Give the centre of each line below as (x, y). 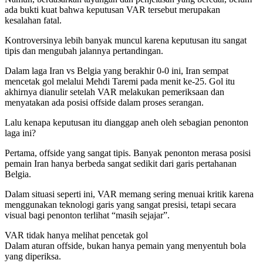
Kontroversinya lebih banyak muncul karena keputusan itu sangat (126, 41)
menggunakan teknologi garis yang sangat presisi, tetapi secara (120, 205)
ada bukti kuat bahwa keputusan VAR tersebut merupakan (112, 10)
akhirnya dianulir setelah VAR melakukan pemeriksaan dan (114, 92)
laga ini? (20, 133)
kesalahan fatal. (33, 21)
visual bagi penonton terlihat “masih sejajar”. (87, 215)
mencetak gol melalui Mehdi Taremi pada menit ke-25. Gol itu (120, 82)
